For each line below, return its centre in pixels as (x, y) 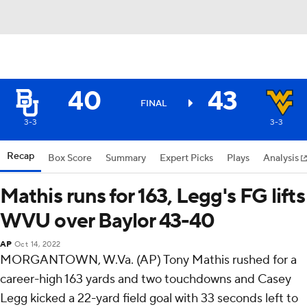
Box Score (70, 158)
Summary (126, 158)
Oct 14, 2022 (37, 245)
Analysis (282, 158)
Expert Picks (186, 158)
